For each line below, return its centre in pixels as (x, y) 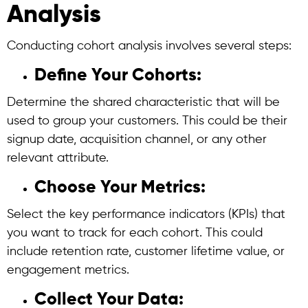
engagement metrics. (68, 270)
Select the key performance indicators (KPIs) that (146, 214)
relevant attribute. (58, 158)
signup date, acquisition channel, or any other (137, 140)
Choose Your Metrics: (122, 188)
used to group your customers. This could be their (147, 121)
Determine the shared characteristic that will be (143, 102)
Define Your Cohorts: (120, 76)
